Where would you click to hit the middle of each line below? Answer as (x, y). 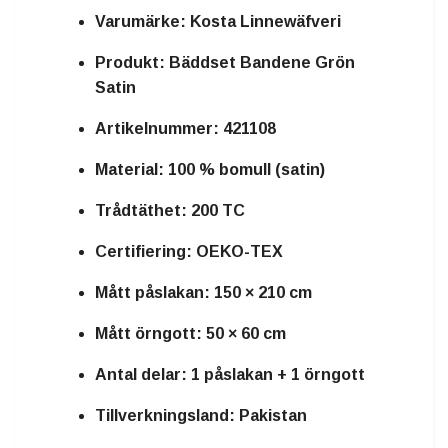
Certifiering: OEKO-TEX (189, 251)
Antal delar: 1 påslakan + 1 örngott (230, 374)
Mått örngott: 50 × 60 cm (190, 333)
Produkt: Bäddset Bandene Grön (225, 62)
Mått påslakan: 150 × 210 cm (203, 292)
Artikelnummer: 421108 (185, 128)
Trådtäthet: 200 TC (170, 210)
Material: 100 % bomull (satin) (210, 169)
